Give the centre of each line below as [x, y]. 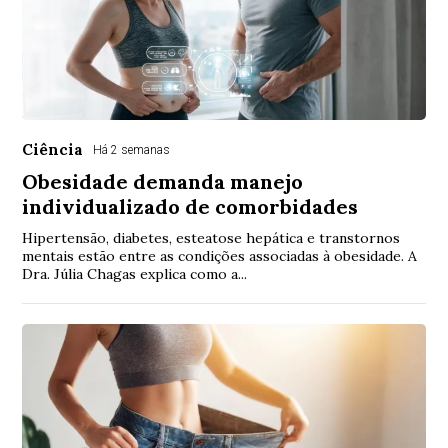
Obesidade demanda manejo [163, 182]
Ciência [53, 150]
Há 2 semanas [132, 150]
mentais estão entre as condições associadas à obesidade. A [220, 256]
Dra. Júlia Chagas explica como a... [135, 274]
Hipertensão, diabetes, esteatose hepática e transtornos [211, 238]
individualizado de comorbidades [190, 207]
